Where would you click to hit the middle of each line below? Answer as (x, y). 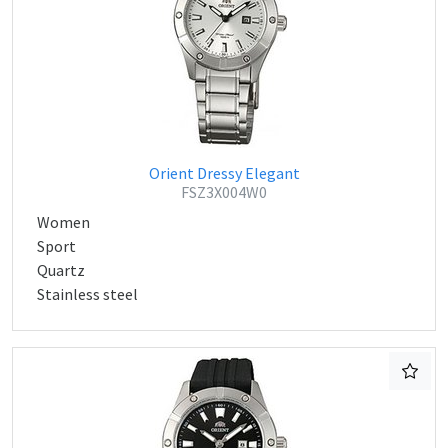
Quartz (61, 270)
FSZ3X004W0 (224, 192)
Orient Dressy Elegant (224, 173)
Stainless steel (87, 294)
